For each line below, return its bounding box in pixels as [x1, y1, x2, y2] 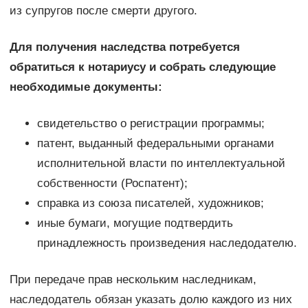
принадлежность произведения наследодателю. [36, 236, 297, 250]
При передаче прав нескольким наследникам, [9, 272, 256, 286]
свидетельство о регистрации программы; [36, 116, 265, 130]
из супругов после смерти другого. [9, 3, 197, 17]
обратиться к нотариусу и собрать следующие [9, 60, 276, 74]
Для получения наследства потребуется [9, 40, 240, 54]
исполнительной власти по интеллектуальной [36, 156, 285, 170]
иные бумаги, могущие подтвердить [36, 216, 233, 230]
